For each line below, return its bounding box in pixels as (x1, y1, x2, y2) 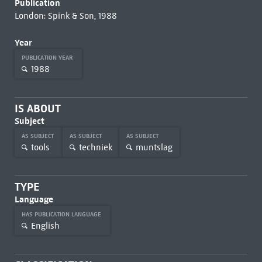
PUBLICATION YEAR (21, 54, 75, 61)
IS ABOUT (14, 102, 61, 115)
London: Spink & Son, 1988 (14, 11, 117, 21)
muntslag (135, 142, 173, 153)
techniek (78, 142, 112, 153)
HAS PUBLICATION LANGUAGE (21, 211, 103, 218)
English (30, 220, 60, 231)
